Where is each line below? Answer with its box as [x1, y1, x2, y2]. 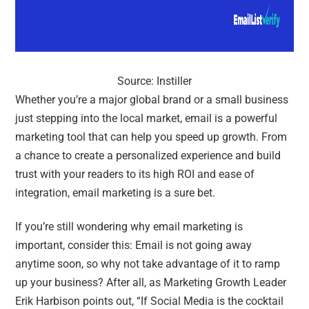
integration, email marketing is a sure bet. [15, 186, 219, 199]
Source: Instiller [117, 74, 192, 88]
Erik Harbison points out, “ [15, 294, 141, 308]
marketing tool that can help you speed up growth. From [15, 130, 288, 143]
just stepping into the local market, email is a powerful [15, 111, 278, 125]
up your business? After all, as [15, 275, 164, 289]
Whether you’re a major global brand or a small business [15, 92, 289, 106]
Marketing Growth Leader [163, 275, 287, 289]
